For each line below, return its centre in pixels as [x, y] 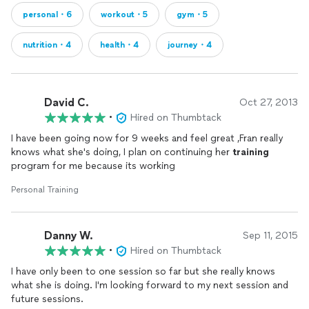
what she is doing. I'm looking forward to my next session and [150, 285]
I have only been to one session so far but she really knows [143, 271]
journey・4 [190, 45]
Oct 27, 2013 [269, 102]
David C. [67, 102]
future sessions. [47, 299]
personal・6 [47, 14]
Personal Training [45, 190]
